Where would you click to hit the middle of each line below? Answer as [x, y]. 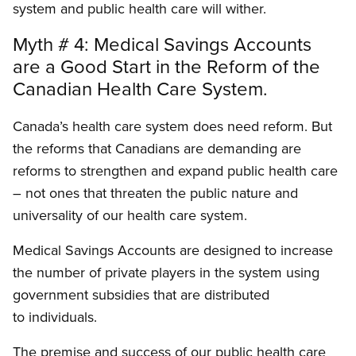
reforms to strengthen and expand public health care [175, 171]
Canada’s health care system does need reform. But [172, 126]
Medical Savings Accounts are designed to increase [173, 250]
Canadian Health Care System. [140, 89]
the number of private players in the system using [166, 273]
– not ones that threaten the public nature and [155, 193]
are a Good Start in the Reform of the [166, 66]
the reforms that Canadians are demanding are [157, 149]
